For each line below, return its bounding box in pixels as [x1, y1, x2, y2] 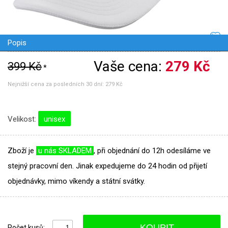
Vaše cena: [94, 58, 165, 75]
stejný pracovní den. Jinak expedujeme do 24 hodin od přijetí [8, 161, 207, 171]
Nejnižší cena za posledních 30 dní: [8, 81, 105, 88]
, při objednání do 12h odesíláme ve [94, 146, 211, 156]
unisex [44, 115, 65, 124]
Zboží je [8, 146, 36, 156]
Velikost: [8, 115, 38, 124]
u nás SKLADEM [38, 146, 92, 156]
